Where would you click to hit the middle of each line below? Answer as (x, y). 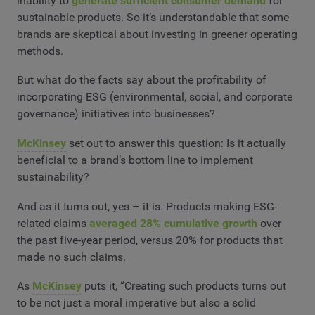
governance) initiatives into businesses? (116, 114)
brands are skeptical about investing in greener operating (157, 34)
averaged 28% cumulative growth (173, 223)
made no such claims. (71, 257)
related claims (53, 223)
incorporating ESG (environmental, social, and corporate (155, 97)
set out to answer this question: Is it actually (176, 143)
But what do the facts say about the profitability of (142, 80)
